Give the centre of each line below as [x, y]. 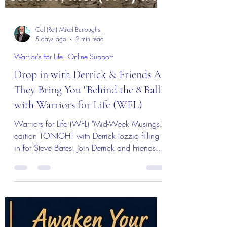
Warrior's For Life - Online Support [64, 146]
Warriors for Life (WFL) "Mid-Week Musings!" [89, 213]
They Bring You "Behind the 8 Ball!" [90, 179]
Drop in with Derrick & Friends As [89, 164]
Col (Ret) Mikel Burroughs [68, 119]
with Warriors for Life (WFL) [78, 194]
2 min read [90, 128]
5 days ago [51, 128]
